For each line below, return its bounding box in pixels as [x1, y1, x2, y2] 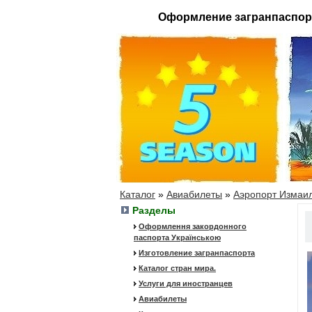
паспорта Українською [134, 233, 221, 242]
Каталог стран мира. [139, 264, 216, 272]
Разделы [132, 205, 175, 216]
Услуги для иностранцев [139, 279, 233, 288]
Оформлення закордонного [139, 222, 247, 231]
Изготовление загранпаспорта [139, 249, 255, 257]
